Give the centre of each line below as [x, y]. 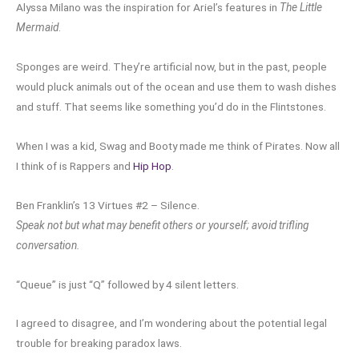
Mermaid [37, 27]
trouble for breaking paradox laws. [99, 343]
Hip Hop [152, 165]
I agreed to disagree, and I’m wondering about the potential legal [171, 323]
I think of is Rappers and [75, 165]
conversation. [48, 245]
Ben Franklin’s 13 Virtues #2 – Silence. [108, 205]
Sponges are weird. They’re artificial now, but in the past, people [171, 66]
